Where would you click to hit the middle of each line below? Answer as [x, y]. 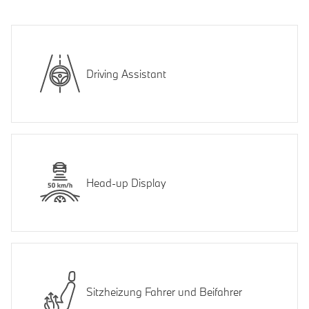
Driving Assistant [126, 73]
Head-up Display [126, 182]
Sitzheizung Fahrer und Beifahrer [164, 291]
